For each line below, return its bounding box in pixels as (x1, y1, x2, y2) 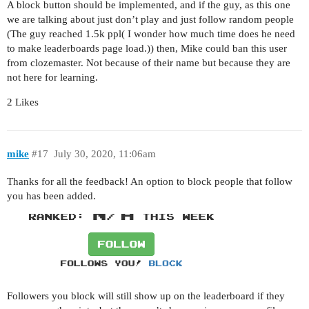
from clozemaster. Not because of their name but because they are (7, 57, 290, 69)
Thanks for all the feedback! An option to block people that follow (7, 175, 292, 187)
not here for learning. (7, 72, 98, 83)
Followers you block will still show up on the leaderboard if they (7, 290, 285, 301)
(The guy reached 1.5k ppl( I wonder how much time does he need (7, 28, 295, 40)
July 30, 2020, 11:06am (53, 148, 156, 159)
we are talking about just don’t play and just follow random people (7, 14, 294, 26)
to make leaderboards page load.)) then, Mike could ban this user (7, 43, 287, 54)
